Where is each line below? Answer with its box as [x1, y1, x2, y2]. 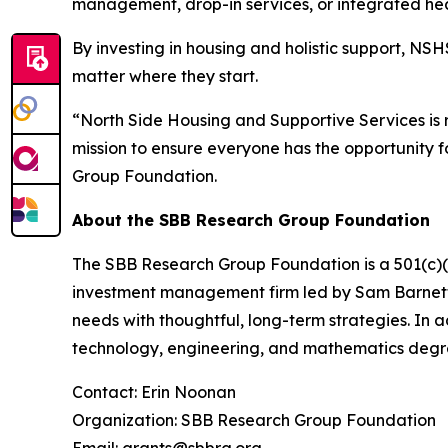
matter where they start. [72, 65, 258, 86]
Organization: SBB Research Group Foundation [72, 409, 440, 430]
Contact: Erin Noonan [72, 381, 240, 402]
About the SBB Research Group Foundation [72, 209, 430, 230]
